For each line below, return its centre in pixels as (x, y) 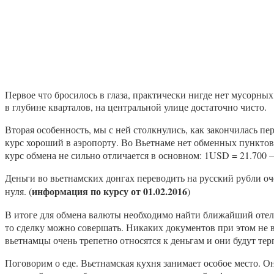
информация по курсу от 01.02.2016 (109, 191)
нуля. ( (18, 191)
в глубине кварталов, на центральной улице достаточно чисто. (136, 106)
